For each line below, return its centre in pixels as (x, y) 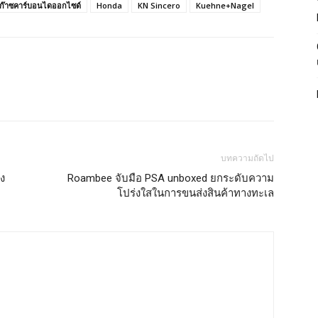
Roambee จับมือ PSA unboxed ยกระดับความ (171, 178)
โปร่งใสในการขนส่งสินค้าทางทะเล (196, 193)
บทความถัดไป (247, 158)
